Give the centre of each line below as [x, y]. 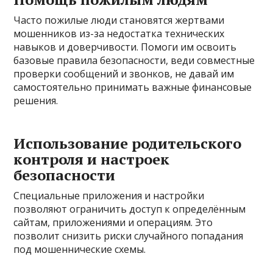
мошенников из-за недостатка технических [119, 33]
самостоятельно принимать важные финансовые [133, 87]
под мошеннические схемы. [80, 249]
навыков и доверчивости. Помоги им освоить [125, 47]
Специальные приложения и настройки [109, 195]
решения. [36, 100]
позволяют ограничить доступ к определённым [130, 209]
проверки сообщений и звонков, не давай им [124, 73]
